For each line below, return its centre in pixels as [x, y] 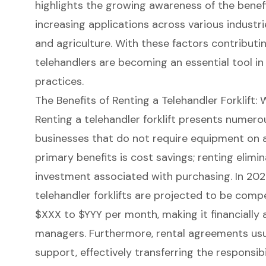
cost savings [161, 157]
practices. [59, 81]
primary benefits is [83, 157]
